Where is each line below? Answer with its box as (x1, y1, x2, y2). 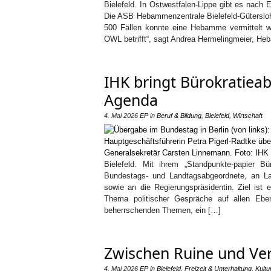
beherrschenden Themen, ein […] (104, 206, 221, 215)
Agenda (104, 90, 158, 110)
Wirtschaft (233, 112, 263, 119)
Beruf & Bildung (157, 112, 201, 119)
